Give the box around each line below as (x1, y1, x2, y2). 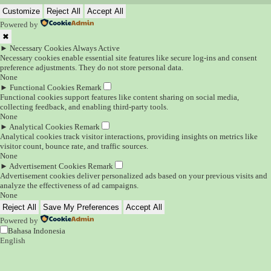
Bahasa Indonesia (8, 226, 65, 236)
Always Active (73, 44, 120, 53)
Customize (2, 7, 40, 16)
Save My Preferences (43, 203, 119, 212)
